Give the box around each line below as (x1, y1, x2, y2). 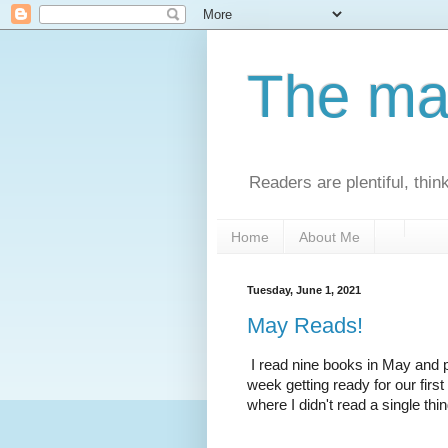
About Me (299, 228, 360, 245)
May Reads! (247, 312, 363, 338)
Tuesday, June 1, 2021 (247, 284, 361, 297)
